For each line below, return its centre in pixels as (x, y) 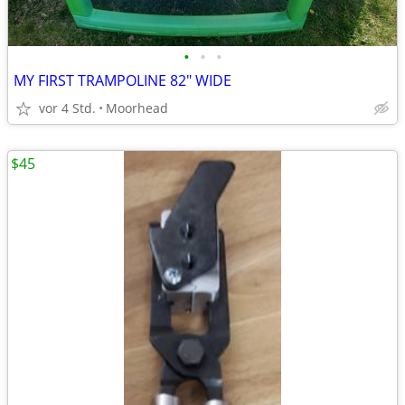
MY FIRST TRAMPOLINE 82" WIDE (122, 80)
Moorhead (137, 108)
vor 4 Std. (67, 108)
